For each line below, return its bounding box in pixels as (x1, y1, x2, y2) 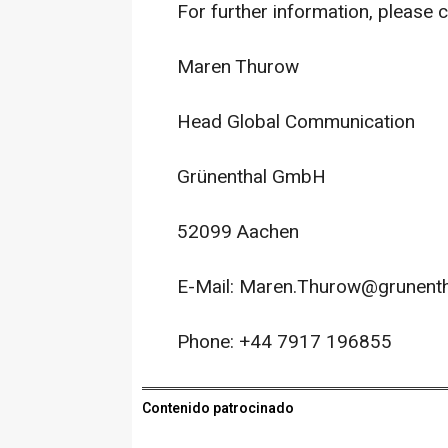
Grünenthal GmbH (177, 163, 326, 191)
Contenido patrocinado (142, 398, 294, 419)
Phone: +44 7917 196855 (177, 328, 392, 356)
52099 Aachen (177, 218, 299, 246)
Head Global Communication (177, 108, 415, 136)
